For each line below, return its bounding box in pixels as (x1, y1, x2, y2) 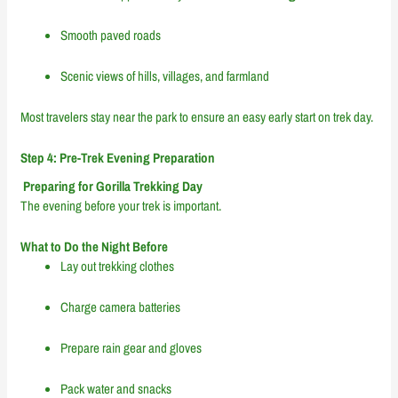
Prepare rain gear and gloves (60, 338, 203, 358)
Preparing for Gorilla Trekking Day (20, 177, 203, 196)
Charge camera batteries (60, 298, 181, 317)
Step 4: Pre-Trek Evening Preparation (20, 147, 216, 167)
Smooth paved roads (60, 25, 162, 44)
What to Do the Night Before (20, 237, 169, 257)
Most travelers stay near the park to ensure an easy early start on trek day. (20, 107, 374, 126)
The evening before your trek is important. (20, 196, 222, 216)
